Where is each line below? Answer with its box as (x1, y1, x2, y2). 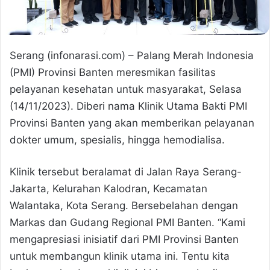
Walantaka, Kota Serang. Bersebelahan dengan (10, 199, 238, 212)
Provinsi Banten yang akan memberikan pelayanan (10, 117, 254, 130)
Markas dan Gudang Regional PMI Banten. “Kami (10, 216, 245, 229)
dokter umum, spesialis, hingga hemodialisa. (10, 134, 225, 146)
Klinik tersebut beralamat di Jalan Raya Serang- (10, 166, 242, 178)
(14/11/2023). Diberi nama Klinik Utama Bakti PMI (10, 100, 247, 113)
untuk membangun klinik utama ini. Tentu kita (10, 250, 230, 263)
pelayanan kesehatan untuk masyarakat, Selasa (10, 83, 242, 96)
